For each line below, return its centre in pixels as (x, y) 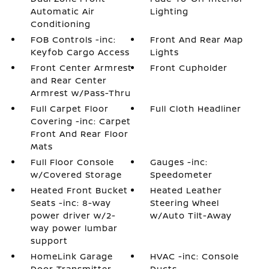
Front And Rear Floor (79, 133)
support (49, 240)
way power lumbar (74, 228)
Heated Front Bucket (79, 190)
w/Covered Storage (76, 174)
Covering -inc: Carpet (80, 121)
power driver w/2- (73, 215)
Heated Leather (186, 190)
